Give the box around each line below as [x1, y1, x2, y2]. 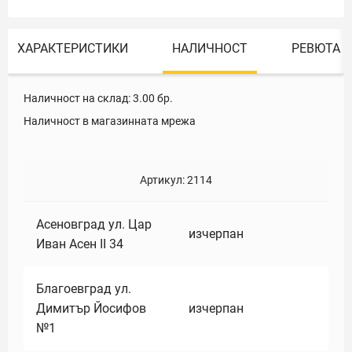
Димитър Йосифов [36, 301, 146, 316]
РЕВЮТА [291, 41, 340, 56]
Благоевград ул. [36, 281, 131, 296]
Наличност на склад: [24, 92, 130, 104]
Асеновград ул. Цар [36, 217, 152, 232]
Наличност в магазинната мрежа [24, 115, 196, 127]
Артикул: [140, 174, 187, 186]
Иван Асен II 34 [36, 236, 123, 251]
